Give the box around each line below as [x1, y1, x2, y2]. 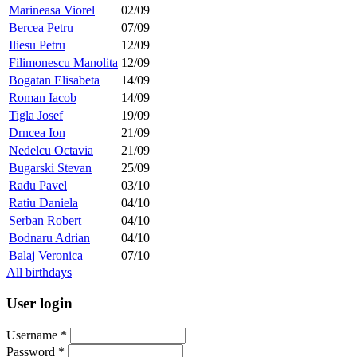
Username [6, 328, 61, 342]
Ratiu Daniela [9, 196, 78, 210]
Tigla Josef [9, 108, 63, 123]
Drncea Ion [9, 126, 65, 140]
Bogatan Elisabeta [9, 73, 100, 88]
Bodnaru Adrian [9, 231, 90, 245]
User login [6, 295, 73, 312]
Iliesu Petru [9, 38, 65, 53]
